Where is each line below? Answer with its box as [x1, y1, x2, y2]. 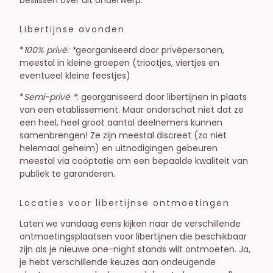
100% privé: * [24, 43, 76, 56]
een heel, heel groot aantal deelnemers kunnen [19, 116, 222, 129]
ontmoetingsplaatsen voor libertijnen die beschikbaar [19, 230, 247, 243]
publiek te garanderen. [19, 167, 115, 180]
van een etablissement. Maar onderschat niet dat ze [19, 103, 244, 116]
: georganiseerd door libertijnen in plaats [77, 90, 247, 103]
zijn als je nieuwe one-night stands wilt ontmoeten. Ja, [19, 243, 250, 255]
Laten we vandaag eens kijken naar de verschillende [19, 217, 241, 230]
